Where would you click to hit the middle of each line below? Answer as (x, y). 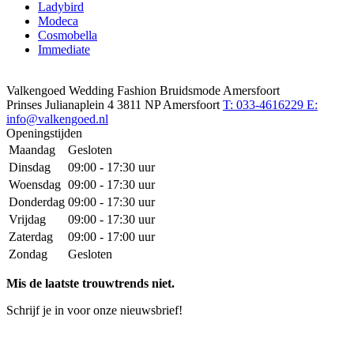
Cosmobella (68, 36)
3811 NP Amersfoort (170, 105)
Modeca (58, 21)
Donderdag (37, 202)
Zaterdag (31, 237)
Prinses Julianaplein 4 (62, 105)
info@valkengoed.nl (57, 119)
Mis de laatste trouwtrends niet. (90, 284)
